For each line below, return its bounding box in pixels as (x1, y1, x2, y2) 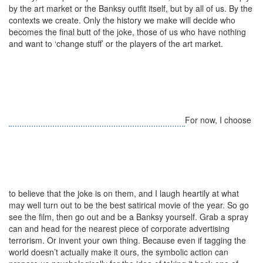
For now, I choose (185, 114, 251, 126)
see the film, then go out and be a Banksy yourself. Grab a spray (9, 211, 248, 222)
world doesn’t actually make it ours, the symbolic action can (9, 246, 228, 258)
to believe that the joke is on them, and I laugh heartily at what (9, 187, 239, 199)
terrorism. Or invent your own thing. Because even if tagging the (9, 234, 246, 246)
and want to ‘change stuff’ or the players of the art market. (9, 38, 223, 49)
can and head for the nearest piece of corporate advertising (9, 222, 230, 234)
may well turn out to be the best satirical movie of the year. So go (9, 199, 249, 211)
